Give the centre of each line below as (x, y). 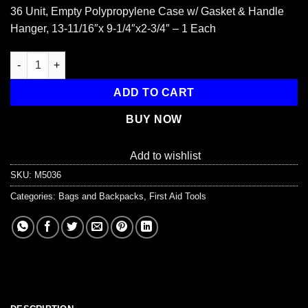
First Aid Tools (178, 196)
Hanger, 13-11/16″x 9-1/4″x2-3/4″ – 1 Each (113, 29)
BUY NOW (154, 120)
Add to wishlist (165, 155)
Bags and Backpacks (101, 196)
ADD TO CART (154, 93)
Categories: (34, 196)
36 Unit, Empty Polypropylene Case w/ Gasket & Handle (147, 12)
